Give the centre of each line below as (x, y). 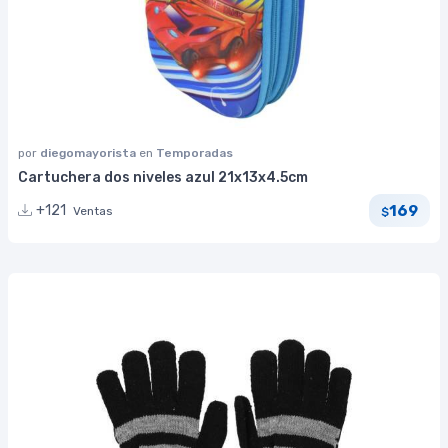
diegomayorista (89, 153)
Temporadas (194, 153)
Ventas (93, 211)
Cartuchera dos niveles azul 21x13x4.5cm (163, 178)
